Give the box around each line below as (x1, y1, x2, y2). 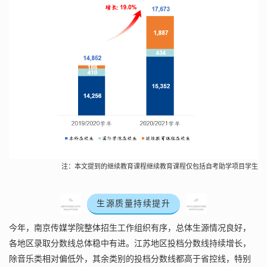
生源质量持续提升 (97, 198, 170, 208)
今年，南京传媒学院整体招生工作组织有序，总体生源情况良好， (9, 223, 251, 232)
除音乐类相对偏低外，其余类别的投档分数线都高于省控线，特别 (9, 254, 251, 263)
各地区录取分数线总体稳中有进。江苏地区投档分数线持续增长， (9, 238, 251, 248)
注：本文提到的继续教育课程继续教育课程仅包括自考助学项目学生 (61, 162, 258, 170)
